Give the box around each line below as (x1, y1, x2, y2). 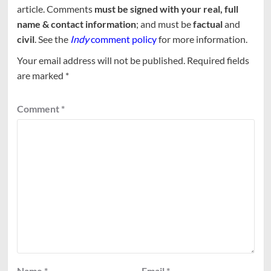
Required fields (186, 54, 249, 66)
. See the (34, 33, 70, 45)
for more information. (156, 33, 247, 45)
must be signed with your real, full (94, 2, 238, 15)
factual (192, 18, 223, 30)
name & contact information (16, 18, 136, 30)
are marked (16, 69, 65, 81)
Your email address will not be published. (16, 54, 185, 66)
